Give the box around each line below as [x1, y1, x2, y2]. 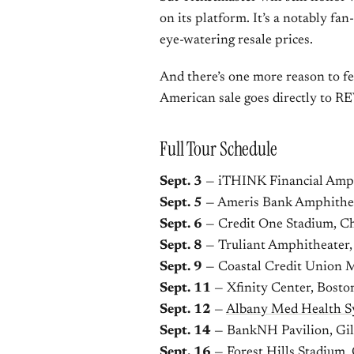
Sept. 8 [160, 239, 202, 253]
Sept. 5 [160, 197, 202, 210]
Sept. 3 [160, 175, 202, 189]
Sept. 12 [160, 303, 211, 317]
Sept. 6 [160, 218, 202, 232]
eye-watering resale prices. [160, 34, 313, 47]
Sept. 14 [160, 325, 211, 338]
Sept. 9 [160, 261, 202, 274]
